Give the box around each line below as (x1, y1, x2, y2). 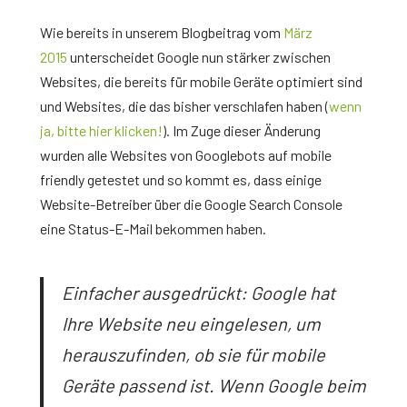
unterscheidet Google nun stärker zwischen (67, 47, 331, 65)
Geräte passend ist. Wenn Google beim (62, 373, 366, 396)
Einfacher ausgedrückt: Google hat (62, 281, 335, 303)
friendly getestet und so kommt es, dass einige (40, 170, 322, 188)
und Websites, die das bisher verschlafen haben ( (40, 96, 329, 114)
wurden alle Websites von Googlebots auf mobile (40, 145, 332, 164)
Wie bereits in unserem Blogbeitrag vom (40, 23, 283, 41)
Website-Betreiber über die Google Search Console (40, 194, 342, 213)
